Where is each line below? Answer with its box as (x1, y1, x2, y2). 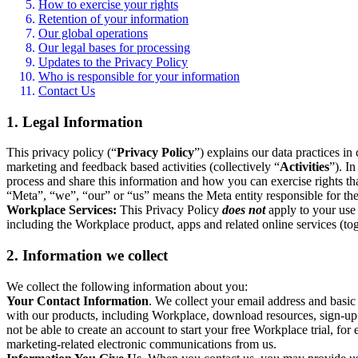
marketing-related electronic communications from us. (6, 336, 276, 351)
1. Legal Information (6, 113, 143, 130)
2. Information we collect (6, 246, 168, 264)
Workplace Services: (6, 203, 117, 217)
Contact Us (38, 83, 95, 97)
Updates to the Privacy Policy (38, 54, 188, 69)
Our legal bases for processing (38, 40, 190, 54)
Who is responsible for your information (38, 69, 240, 83)
